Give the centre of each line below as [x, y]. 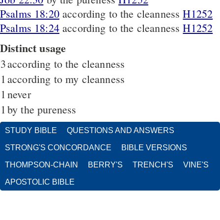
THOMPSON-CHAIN [41, 165]
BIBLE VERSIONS [154, 147]
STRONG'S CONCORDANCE [58, 147]
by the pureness [42, 109]
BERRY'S [105, 165]
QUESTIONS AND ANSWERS [121, 130]
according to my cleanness [66, 79]
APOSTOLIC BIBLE [40, 182]
